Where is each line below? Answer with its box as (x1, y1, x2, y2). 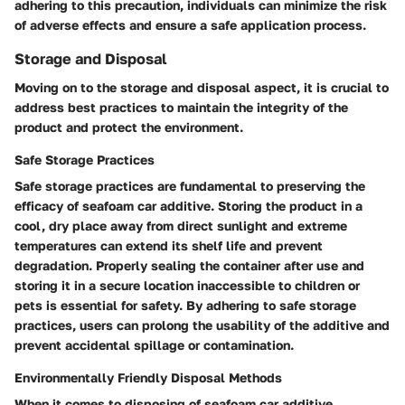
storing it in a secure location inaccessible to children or (14, 277, 360, 293)
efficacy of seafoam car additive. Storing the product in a (14, 197, 363, 213)
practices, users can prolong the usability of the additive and (14, 316, 390, 333)
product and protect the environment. (14, 118, 243, 135)
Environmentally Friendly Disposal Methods (14, 369, 282, 385)
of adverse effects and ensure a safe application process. (14, 16, 366, 33)
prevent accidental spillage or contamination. (14, 336, 294, 353)
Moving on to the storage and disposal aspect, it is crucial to (14, 79, 389, 95)
